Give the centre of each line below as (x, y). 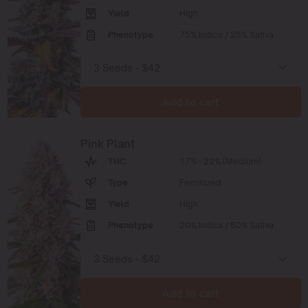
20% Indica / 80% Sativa (227, 225)
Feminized (201, 183)
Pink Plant (108, 144)
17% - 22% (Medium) (221, 161)
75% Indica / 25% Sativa (227, 34)
